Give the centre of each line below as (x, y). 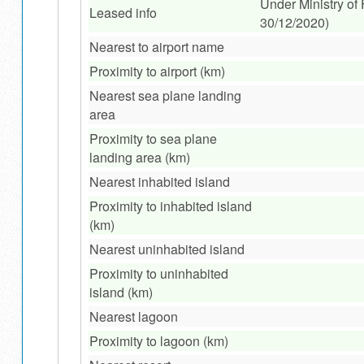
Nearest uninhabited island (167, 249)
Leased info (123, 13)
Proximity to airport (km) (157, 71)
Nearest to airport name (156, 47)
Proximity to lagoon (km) (158, 341)
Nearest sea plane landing (165, 96)
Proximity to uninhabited (158, 274)
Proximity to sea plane (153, 139)
